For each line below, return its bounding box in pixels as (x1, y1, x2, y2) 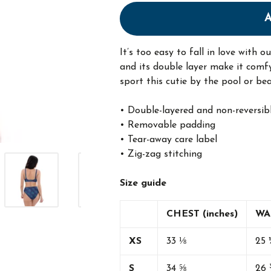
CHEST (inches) (166, 209, 238, 219)
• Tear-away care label (119, 135, 217, 145)
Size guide (119, 178, 166, 188)
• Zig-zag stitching (119, 149, 202, 159)
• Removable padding (119, 120, 215, 130)
